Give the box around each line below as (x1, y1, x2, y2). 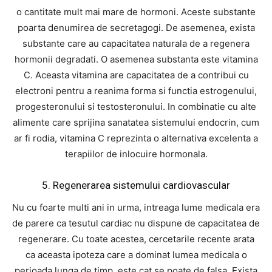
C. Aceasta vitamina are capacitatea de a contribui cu (23, 69, 249, 81)
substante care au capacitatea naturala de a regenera (22, 38, 250, 49)
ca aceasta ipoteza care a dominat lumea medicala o (25, 249, 247, 260)
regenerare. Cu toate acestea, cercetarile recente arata (18, 233, 254, 245)
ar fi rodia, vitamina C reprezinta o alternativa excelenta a (14, 132, 258, 144)
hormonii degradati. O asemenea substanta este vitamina (14, 53, 258, 65)
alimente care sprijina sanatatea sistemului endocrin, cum (13, 117, 259, 128)
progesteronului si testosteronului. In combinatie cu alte (16, 101, 256, 112)
